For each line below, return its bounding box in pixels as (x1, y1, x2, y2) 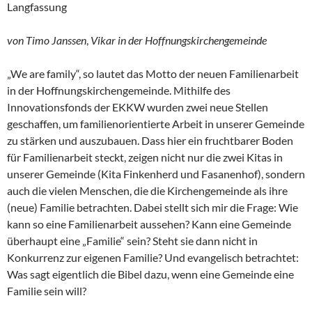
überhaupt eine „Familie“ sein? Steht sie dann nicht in (7, 233, 258, 247)
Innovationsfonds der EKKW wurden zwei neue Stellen (7, 100, 268, 114)
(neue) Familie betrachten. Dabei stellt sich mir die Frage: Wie (7, 200, 298, 214)
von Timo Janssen (7, 33, 86, 47)
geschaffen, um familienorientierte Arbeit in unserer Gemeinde (7, 116, 304, 130)
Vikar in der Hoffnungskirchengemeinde (88, 33, 267, 47)
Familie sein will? (7, 283, 86, 297)
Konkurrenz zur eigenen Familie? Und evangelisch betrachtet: (7, 250, 299, 264)
